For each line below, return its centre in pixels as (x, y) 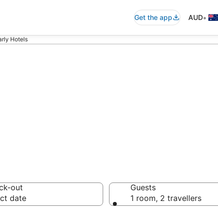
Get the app (153, 17)
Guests (143, 187)
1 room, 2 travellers (166, 198)
